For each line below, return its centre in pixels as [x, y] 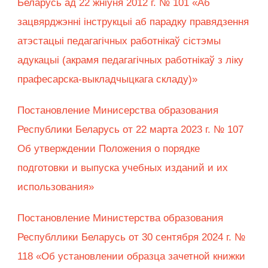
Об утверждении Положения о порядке [109, 149]
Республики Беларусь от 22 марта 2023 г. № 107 [130, 130]
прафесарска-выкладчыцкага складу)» [107, 80]
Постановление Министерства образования [120, 218]
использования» [56, 187]
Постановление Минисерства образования [118, 111]
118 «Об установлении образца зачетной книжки [131, 257]
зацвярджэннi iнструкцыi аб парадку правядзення [133, 22]
